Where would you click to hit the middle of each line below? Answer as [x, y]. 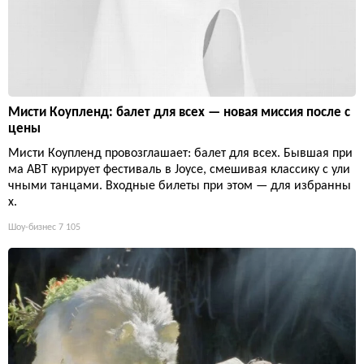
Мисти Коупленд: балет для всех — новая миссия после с [179, 113]
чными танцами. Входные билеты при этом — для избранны [180, 186]
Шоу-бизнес [32, 228]
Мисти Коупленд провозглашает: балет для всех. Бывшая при [180, 154]
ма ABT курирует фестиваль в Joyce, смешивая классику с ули [179, 170]
